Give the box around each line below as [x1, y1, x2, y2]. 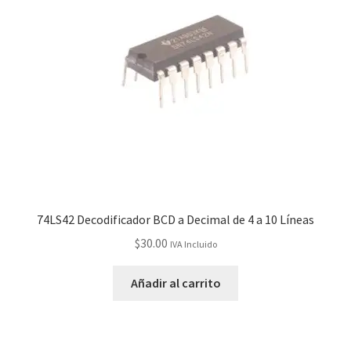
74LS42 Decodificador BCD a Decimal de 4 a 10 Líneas [37, 211, 314, 227]
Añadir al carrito [130, 275, 221, 291]
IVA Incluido [169, 238, 217, 251]
